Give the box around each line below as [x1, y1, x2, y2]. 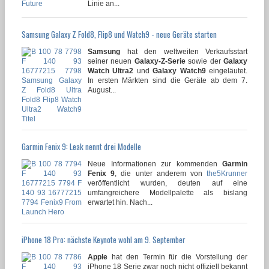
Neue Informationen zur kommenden [88, 159, 222, 168]
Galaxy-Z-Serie [134, 56, 186, 65]
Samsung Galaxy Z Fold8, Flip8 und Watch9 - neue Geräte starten [22, 28, 217, 40]
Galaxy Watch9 [153, 66, 206, 75]
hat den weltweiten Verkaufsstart [120, 47, 247, 56]
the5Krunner [207, 169, 248, 178]
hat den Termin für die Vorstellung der [107, 252, 247, 261]
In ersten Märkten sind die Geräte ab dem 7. [88, 76, 247, 85]
